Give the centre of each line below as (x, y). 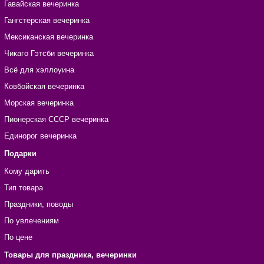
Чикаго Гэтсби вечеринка (49, 54)
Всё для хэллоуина (39, 70)
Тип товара (23, 188)
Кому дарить (27, 171)
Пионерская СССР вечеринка (56, 120)
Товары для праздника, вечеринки (70, 255)
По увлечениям (31, 221)
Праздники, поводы (38, 204)
